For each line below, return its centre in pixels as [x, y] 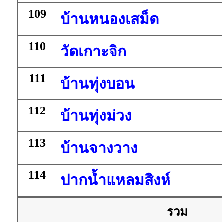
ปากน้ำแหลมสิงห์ [115, 180]
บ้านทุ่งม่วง [96, 116]
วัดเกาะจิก [93, 51]
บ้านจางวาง [99, 148]
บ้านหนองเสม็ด [110, 19]
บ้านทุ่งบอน [98, 83]
